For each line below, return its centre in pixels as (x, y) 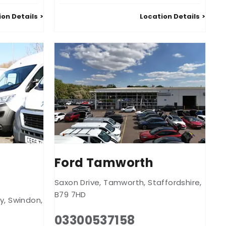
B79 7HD (70, 195)
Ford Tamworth (104, 163)
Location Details (170, 16)
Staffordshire (174, 183)
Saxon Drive (77, 183)
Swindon (25, 200)
